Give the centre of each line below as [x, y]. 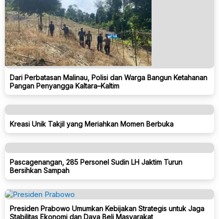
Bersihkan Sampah [40, 170]
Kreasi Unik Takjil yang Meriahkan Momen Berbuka [92, 124]
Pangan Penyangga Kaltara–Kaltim [65, 86]
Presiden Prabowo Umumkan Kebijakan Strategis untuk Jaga [107, 208]
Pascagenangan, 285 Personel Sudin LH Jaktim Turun [96, 162]
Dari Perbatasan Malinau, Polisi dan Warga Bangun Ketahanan [109, 77]
